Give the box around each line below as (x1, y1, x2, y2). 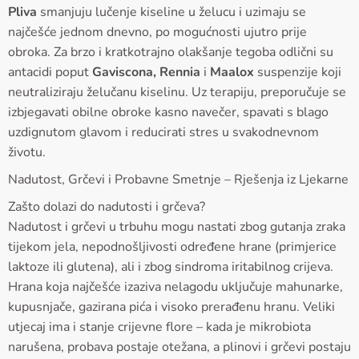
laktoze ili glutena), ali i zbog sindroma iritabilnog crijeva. (8, 257, 333, 276)
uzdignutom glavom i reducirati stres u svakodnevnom (8, 123, 319, 141)
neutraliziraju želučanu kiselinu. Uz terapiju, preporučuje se (8, 83, 346, 101)
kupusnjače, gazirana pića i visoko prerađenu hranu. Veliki (8, 297, 335, 316)
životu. (8, 143, 46, 161)
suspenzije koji (254, 63, 341, 81)
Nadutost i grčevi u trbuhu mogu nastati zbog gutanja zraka (8, 217, 345, 236)
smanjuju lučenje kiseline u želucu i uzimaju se (37, 2, 306, 21)
